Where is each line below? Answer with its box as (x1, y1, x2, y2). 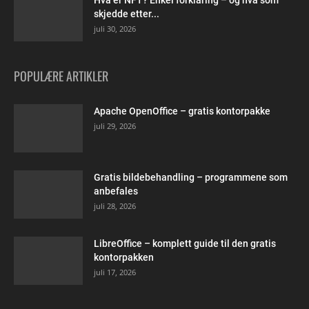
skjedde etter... (94, 8, 159, 19)
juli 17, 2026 (94, 267, 136, 277)
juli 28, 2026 (94, 201, 136, 211)
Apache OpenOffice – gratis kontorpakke (94, 106, 270, 117)
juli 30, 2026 (94, 23, 136, 34)
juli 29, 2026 (94, 121, 136, 131)
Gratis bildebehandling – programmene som (94, 172, 288, 183)
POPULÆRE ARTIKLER (14, 67, 108, 85)
